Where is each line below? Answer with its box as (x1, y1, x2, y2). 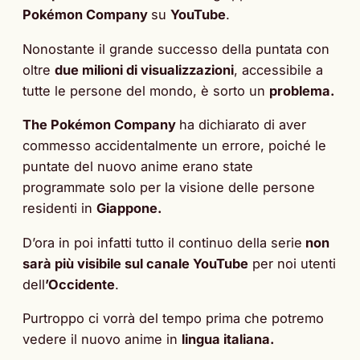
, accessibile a (234, 61, 323, 78)
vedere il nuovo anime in (22, 330, 182, 347)
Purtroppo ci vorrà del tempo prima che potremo (22, 309, 324, 326)
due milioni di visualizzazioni (55, 61, 234, 78)
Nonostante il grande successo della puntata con (22, 40, 329, 57)
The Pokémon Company (22, 117, 179, 133)
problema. (269, 82, 334, 99)
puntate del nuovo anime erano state (22, 158, 253, 175)
